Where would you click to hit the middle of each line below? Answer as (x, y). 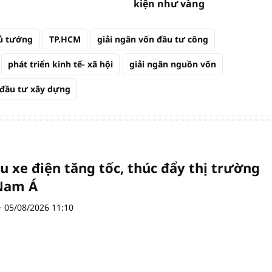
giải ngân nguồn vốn (173, 64)
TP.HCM (65, 39)
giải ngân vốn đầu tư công (153, 39)
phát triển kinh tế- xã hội (60, 64)
